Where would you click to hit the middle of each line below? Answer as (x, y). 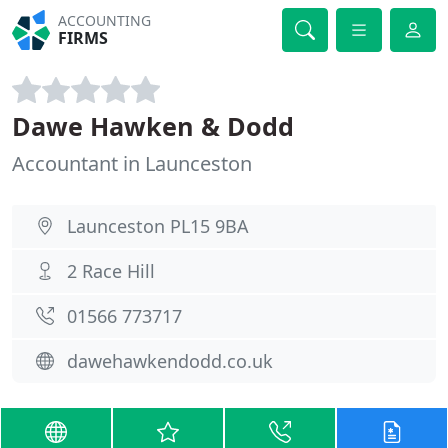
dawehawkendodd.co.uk (170, 361)
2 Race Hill (111, 271)
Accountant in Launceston (132, 163)
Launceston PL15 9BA (158, 226)
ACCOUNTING (105, 20)
